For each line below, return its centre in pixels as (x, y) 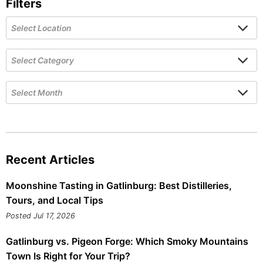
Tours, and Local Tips (55, 200)
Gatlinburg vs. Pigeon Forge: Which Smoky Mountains (127, 242)
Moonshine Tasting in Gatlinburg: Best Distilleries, (119, 186)
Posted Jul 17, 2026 (41, 216)
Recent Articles (50, 160)
